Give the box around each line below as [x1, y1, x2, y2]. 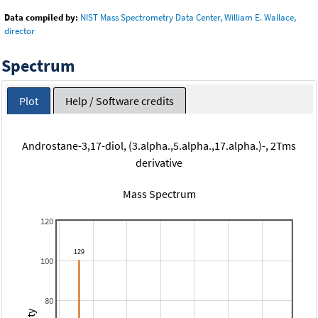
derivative [136, 155, 182, 170]
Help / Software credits [65, 93, 174, 108]
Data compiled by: [4, 11, 78, 24]
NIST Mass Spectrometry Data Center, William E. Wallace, [80, 11, 296, 24]
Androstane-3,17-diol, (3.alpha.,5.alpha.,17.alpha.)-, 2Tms [22, 138, 296, 153]
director [4, 25, 35, 38]
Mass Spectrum [122, 186, 196, 201]
